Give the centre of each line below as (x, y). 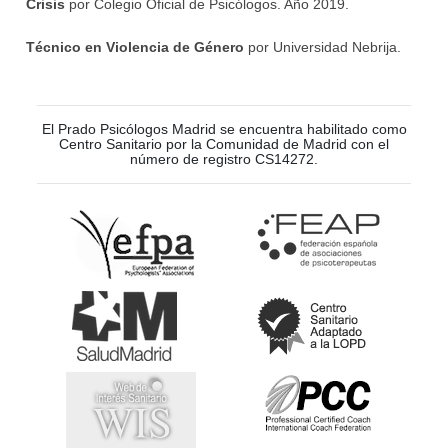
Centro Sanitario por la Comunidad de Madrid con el (224, 144)
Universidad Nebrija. (337, 46)
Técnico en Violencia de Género (137, 46)
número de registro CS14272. (224, 159)
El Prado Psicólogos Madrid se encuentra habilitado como (224, 129)
